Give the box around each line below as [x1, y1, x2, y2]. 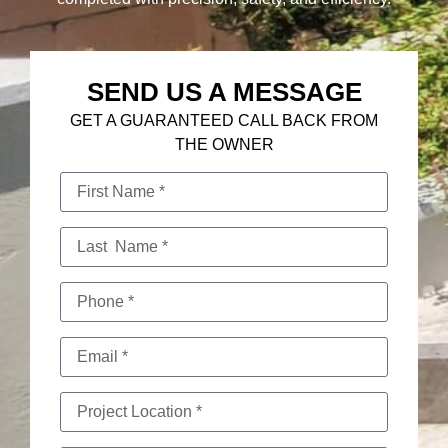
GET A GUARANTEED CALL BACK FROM [70, 112, 378, 130]
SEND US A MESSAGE [86, 77, 362, 108]
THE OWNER [174, 136, 274, 154]
